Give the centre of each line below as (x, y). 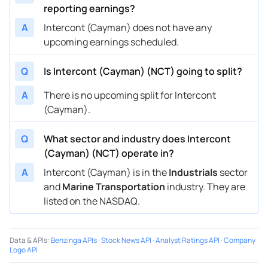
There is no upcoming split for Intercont (130, 95)
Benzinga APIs (74, 240)
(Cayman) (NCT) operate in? (109, 153)
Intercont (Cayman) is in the (106, 172)
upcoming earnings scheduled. (111, 42)
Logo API (24, 249)
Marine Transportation (114, 186)
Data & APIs (28, 240)
